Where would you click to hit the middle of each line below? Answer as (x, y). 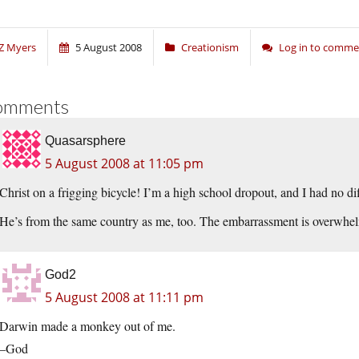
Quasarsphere (85, 141)
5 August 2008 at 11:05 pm (124, 164)
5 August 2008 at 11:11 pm (124, 298)
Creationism (210, 48)
